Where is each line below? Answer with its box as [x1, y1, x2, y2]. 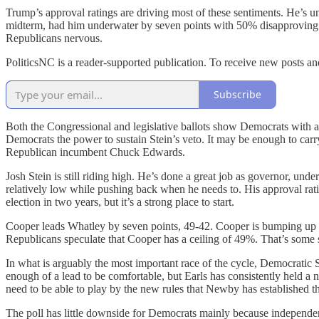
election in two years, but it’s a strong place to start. [6, 195, 234, 208]
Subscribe [214, 88, 261, 102]
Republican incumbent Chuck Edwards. [6, 145, 185, 158]
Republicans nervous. [6, 31, 103, 44]
